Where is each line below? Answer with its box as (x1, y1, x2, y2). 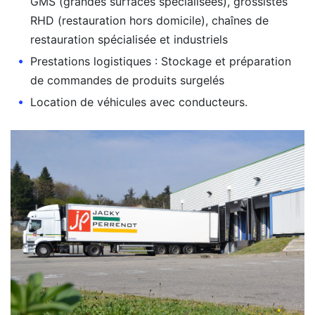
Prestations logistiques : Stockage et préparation (30, 54, 291, 69)
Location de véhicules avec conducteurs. (30, 95, 247, 110)
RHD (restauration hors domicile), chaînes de (30, 13, 269, 28)
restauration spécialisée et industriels (30, 32, 228, 47)
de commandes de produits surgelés (30, 73, 224, 88)
